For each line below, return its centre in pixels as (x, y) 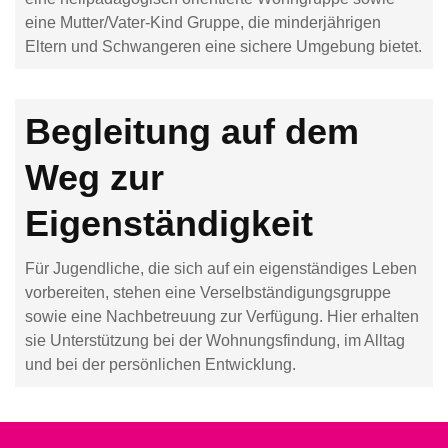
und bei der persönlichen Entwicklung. (160, 364)
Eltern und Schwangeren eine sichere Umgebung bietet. (223, 46)
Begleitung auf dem (192, 131)
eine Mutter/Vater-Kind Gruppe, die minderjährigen (203, 22)
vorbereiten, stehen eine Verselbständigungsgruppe (208, 292)
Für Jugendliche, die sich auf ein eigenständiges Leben (221, 268)
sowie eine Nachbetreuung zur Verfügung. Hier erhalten (222, 316)
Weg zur (94, 177)
